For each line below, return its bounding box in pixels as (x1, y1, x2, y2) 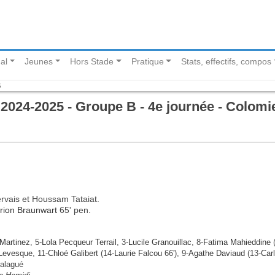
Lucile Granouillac (128, 237, 192, 247)
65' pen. (57, 204, 91, 215)
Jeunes (25, 56, 53, 67)
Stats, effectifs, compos (181, 56, 272, 67)
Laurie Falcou (114, 248, 162, 258)
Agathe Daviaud (188, 248, 245, 258)
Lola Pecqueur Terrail (42, 237, 117, 247)
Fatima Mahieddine (203, 237, 271, 247)
